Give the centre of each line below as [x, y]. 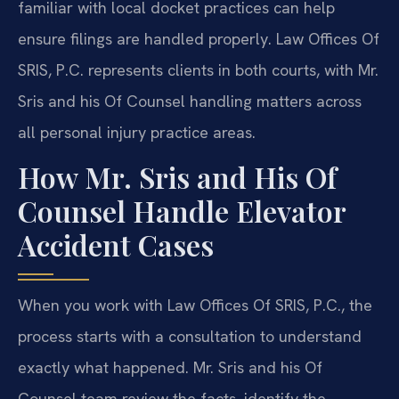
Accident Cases [116, 245]
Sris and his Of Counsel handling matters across [190, 102]
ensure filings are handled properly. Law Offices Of [199, 39]
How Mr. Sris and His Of [177, 177]
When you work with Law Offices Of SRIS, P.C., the [195, 305]
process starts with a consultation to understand [190, 337]
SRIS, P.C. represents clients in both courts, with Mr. [198, 70]
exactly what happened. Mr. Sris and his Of [170, 368]
